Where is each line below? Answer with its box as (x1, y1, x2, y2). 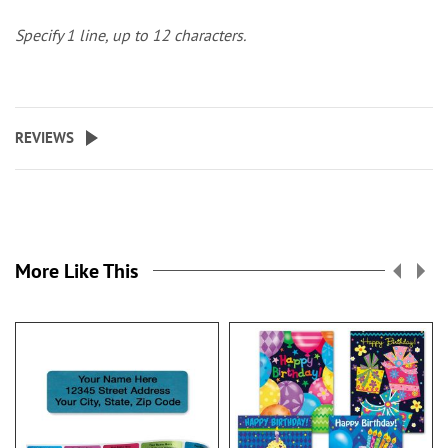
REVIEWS (15, 128, 74, 147)
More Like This (15, 258, 138, 284)
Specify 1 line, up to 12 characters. (15, 25, 246, 45)
